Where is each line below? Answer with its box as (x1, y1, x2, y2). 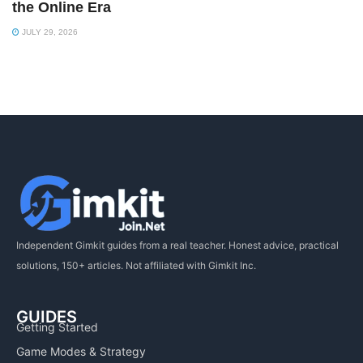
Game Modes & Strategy (16, 344, 146, 359)
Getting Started (16, 320, 98, 335)
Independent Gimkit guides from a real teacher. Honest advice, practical (16, 239, 339, 252)
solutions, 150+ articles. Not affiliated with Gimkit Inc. (16, 259, 256, 272)
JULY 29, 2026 (19, 28, 78, 37)
